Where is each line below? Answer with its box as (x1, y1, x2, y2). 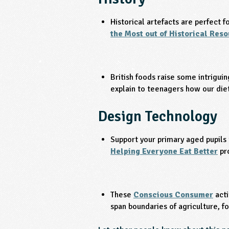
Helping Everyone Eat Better (110, 146, 218, 157)
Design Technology (98, 107, 217, 126)
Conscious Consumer (133, 189, 213, 200)
